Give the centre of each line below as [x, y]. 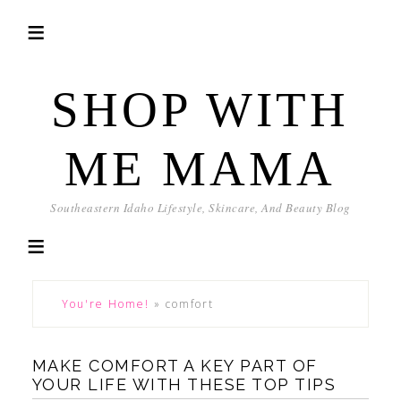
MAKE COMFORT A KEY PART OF [175, 366]
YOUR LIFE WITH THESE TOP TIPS [184, 384]
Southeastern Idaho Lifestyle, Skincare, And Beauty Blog [200, 208]
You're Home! [105, 304]
